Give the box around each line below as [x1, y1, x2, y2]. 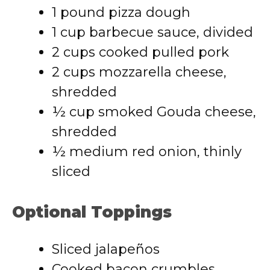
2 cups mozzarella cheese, [52, 64, 227, 80]
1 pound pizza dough [52, 4, 190, 20]
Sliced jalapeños [52, 241, 160, 257]
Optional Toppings [12, 202, 172, 222]
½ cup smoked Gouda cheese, [52, 104, 256, 120]
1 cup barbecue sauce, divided [52, 24, 253, 40]
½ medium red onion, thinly [52, 143, 242, 160]
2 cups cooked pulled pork [52, 44, 229, 60]
